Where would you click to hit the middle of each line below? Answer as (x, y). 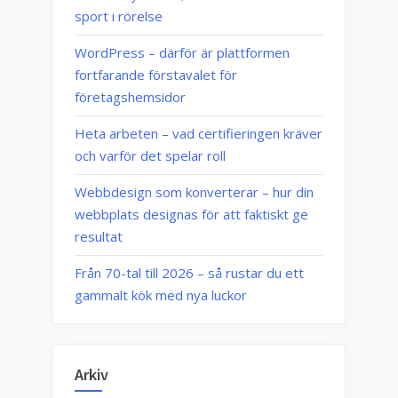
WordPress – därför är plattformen (182, 53)
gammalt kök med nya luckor (161, 295)
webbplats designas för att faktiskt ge (191, 215)
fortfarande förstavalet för (156, 75)
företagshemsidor (130, 97)
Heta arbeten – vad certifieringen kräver (199, 134)
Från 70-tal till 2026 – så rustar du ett (189, 273)
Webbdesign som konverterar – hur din (194, 192)
